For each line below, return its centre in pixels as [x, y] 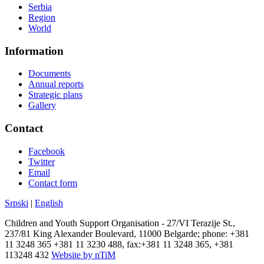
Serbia [40, 7]
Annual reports [56, 84]
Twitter [42, 161]
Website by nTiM [83, 255]
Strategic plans [55, 95]
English [49, 203]
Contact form [53, 183]
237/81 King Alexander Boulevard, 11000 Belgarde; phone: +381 [127, 233]
